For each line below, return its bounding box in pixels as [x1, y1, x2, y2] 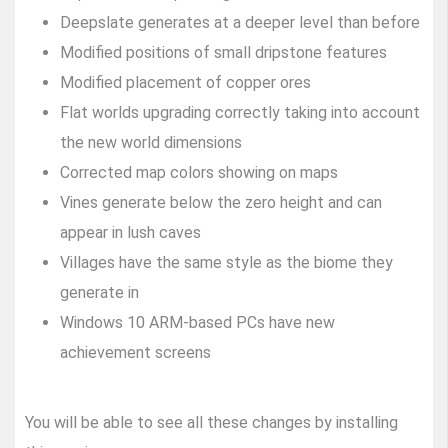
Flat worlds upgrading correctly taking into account [60, 103, 420, 123]
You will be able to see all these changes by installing [25, 413, 398, 433]
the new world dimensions [60, 133, 242, 153]
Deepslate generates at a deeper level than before [60, 13, 420, 33]
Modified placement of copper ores [60, 73, 311, 93]
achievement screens [60, 343, 211, 363]
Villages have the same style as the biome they [60, 253, 393, 273]
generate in [60, 283, 139, 303]
